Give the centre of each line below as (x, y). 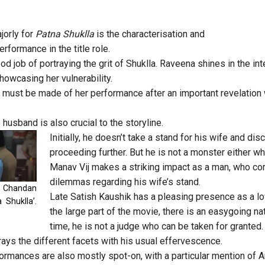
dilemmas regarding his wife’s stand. (125, 182)
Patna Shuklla (64, 34)
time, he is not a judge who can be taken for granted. (156, 226)
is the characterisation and (149, 34)
